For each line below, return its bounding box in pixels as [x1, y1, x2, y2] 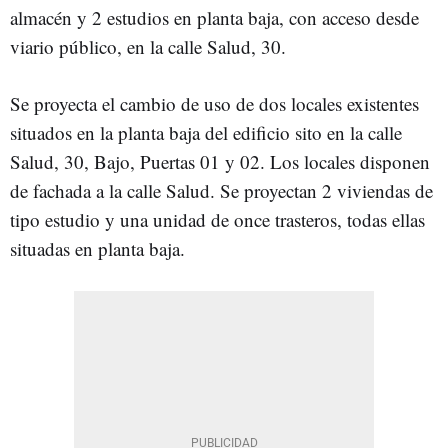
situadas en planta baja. [10, 235, 185, 261]
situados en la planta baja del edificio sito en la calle [10, 119, 402, 145]
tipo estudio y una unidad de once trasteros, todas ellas [10, 206, 425, 232]
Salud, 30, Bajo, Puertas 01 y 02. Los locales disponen [10, 148, 430, 174]
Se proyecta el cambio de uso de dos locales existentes [10, 90, 419, 116]
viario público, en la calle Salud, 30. [10, 33, 286, 59]
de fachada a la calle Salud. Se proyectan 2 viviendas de [10, 177, 433, 203]
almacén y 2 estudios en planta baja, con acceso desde [10, 4, 419, 30]
